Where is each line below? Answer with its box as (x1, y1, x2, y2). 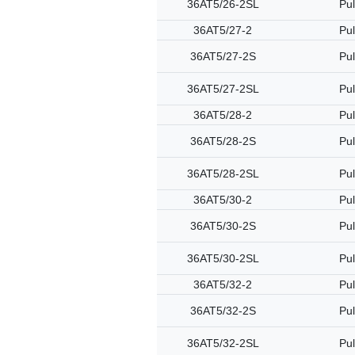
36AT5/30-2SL (186, 252, 259, 265)
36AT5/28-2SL (186, 167, 259, 180)
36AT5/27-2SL (186, 82, 259, 95)
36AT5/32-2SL (186, 337, 259, 349)
